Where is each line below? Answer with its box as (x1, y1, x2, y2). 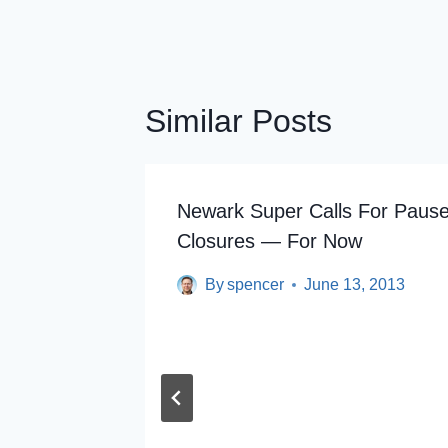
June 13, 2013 (304, 276, 406, 293)
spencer (227, 276, 285, 293)
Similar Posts (145, 103, 332, 139)
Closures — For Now (177, 230, 362, 252)
